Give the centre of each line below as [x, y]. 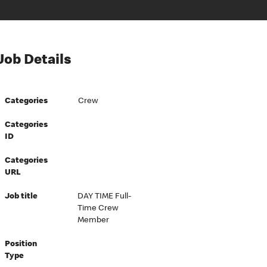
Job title [21, 197]
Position [21, 244]
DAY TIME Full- [104, 197]
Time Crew [98, 209]
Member [93, 221]
